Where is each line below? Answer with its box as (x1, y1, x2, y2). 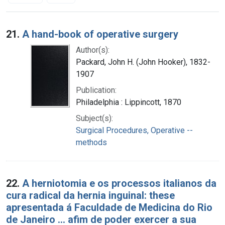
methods (76, 137, 107, 147)
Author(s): (76, 45, 109, 55)
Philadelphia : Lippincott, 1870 (76, 97, 181, 107)
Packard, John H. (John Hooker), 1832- (76, 57, 210, 67)
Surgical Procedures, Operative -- (76, 125, 193, 135)
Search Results (6, 19, 92, 34)
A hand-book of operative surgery (22, 28, 178, 40)
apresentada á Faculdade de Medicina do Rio (6, 201, 212, 213)
